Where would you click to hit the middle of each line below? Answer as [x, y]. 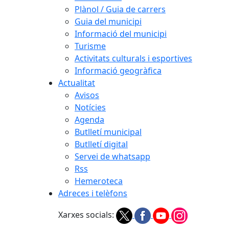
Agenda [89, 120]
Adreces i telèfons [93, 193]
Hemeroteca [99, 181]
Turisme [90, 46]
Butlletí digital [101, 144]
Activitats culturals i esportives [133, 58]
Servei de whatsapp [112, 156]
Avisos [87, 95]
